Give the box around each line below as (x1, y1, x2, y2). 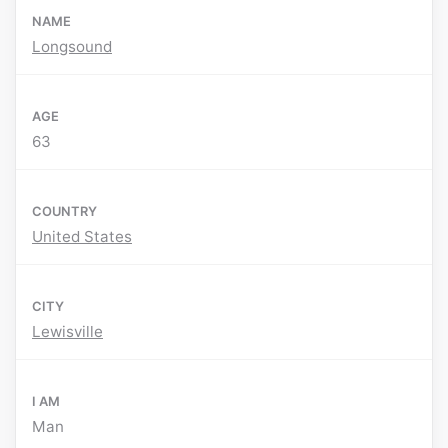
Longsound (32, 37, 112, 57)
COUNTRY (32, 203, 97, 220)
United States (32, 227, 132, 247)
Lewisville (32, 322, 103, 342)
